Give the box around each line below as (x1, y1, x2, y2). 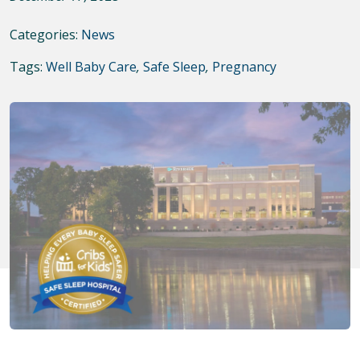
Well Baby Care (46, 58, 137, 76)
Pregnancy (212, 58, 276, 76)
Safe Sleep (143, 58, 206, 76)
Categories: (10, 26, 81, 44)
